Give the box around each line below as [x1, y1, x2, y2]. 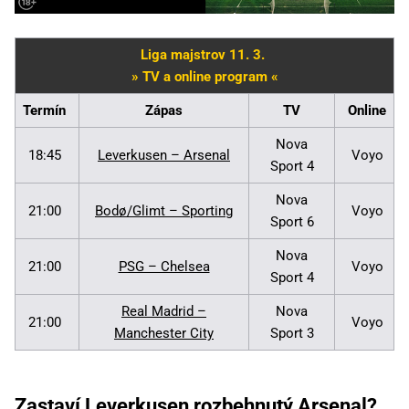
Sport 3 [269, 324, 314, 341]
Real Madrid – [121, 302, 206, 320]
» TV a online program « [131, 68, 278, 85]
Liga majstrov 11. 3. [141, 46, 268, 63]
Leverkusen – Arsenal [98, 146, 230, 163]
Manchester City [114, 324, 214, 341]
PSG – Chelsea [118, 257, 210, 275]
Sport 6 [269, 213, 314, 230]
